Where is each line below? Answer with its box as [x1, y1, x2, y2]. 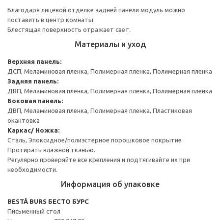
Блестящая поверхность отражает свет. [7, 26, 131, 33]
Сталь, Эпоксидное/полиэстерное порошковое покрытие [7, 136, 182, 143]
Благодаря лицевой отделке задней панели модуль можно [7, 6, 185, 13]
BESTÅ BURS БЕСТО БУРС [7, 197, 89, 205]
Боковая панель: [7, 97, 63, 104]
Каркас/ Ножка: [7, 126, 59, 134]
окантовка [7, 116, 40, 124]
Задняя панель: [7, 77, 58, 84]
